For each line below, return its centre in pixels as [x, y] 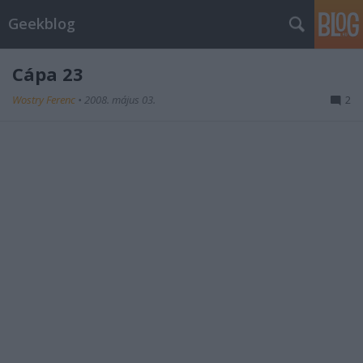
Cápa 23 [48, 74]
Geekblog [42, 23]
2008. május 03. [120, 100]
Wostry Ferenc [45, 100]
